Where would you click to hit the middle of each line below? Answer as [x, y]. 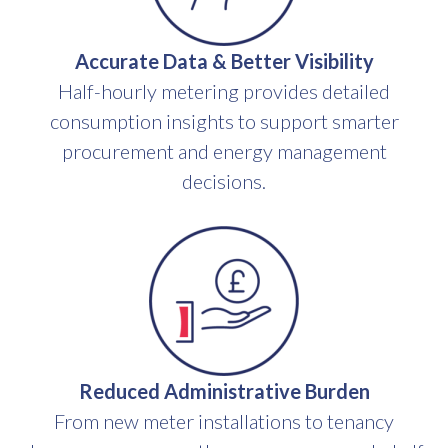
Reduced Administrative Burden [224, 391]
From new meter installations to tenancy [224, 421]
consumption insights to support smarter [224, 121]
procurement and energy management [224, 151]
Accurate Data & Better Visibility [224, 61]
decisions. [224, 181]
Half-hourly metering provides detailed [224, 91]
